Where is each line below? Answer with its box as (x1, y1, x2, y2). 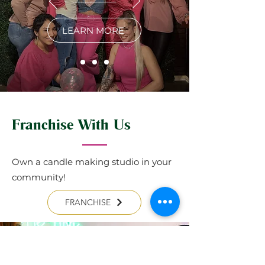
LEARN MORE (62, 24, 124, 36)
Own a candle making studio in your (12, 156, 172, 167)
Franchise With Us (12, 115, 131, 133)
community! (12, 172, 66, 183)
